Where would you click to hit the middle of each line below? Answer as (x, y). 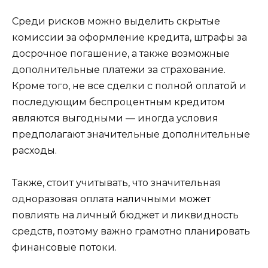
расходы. (34, 150)
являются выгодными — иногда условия (115, 118)
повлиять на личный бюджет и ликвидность (125, 215)
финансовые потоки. (64, 247)
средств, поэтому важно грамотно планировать (131, 231)
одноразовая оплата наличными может (111, 199)
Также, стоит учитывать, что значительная (116, 182)
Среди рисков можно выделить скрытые (116, 21)
